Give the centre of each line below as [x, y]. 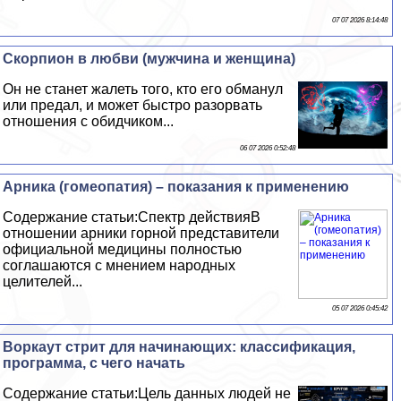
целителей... [43, 281]
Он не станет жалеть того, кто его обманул [143, 89]
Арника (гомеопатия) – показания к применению [176, 186]
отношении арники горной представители [141, 233]
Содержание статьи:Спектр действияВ [132, 217]
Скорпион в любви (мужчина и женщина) [149, 58]
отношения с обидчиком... [89, 121]
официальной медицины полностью [123, 249]
